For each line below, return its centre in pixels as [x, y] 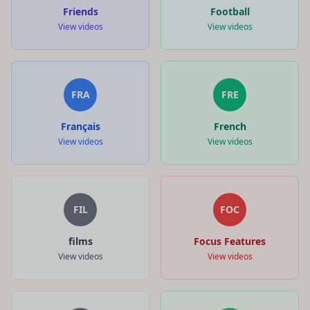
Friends [80, 11]
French [230, 126]
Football [230, 11]
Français [80, 126]
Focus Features [230, 241]
